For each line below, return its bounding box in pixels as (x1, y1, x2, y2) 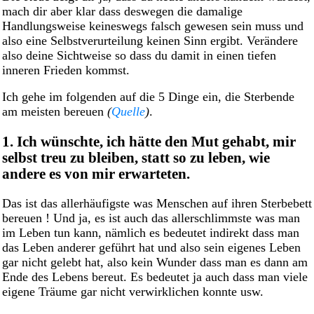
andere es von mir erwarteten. (2, 165, 190, 182)
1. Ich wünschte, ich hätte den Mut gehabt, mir (2, 133, 296, 149)
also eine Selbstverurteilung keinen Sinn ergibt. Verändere (2, 33, 298, 48)
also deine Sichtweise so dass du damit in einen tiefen (2, 48, 276, 62)
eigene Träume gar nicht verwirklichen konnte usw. (2, 285, 264, 299)
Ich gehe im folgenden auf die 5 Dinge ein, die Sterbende (2, 90, 294, 104)
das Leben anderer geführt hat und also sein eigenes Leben (2, 240, 301, 255)
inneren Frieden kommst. (2, 62, 130, 77)
